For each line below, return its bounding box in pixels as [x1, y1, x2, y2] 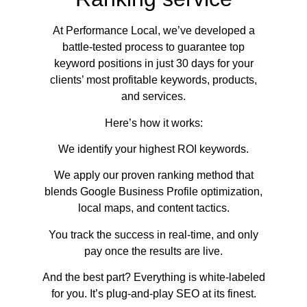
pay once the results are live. [84, 245, 223, 257]
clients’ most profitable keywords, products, [50, 74, 257, 86]
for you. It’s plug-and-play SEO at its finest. [51, 288, 256, 300]
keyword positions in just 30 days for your [53, 58, 254, 70]
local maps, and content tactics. [77, 202, 230, 214]
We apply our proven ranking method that [53, 169, 254, 182]
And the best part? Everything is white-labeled [42, 271, 265, 284]
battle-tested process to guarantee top [62, 41, 245, 53]
